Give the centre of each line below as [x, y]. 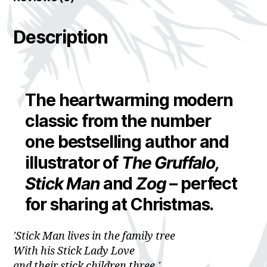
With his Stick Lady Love [74, 251]
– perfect [202, 184]
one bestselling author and [127, 142]
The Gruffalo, [170, 163]
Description [60, 37]
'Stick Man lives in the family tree [96, 236]
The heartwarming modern [129, 100]
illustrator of [73, 163]
